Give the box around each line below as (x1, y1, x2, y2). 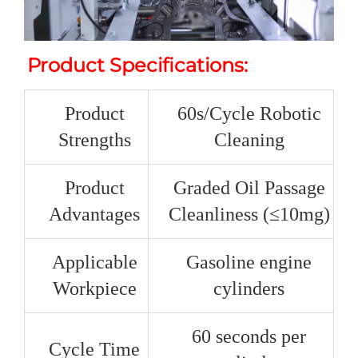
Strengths (58, 129, 131, 150)
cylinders (213, 277, 284, 299)
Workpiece (52, 277, 137, 299)
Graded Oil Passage (173, 177, 325, 198)
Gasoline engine (186, 251, 312, 272)
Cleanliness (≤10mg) (168, 203, 330, 225)
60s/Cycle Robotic (177, 102, 321, 124)
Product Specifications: (27, 53, 248, 77)
